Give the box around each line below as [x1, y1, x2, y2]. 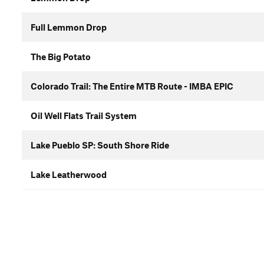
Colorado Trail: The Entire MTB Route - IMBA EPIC [31, 81, 233, 91]
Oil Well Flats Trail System [31, 110, 137, 121]
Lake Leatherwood [31, 169, 107, 180]
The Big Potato [31, 51, 91, 62]
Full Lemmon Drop [31, 22, 107, 32]
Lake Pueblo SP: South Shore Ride [31, 140, 169, 150]
